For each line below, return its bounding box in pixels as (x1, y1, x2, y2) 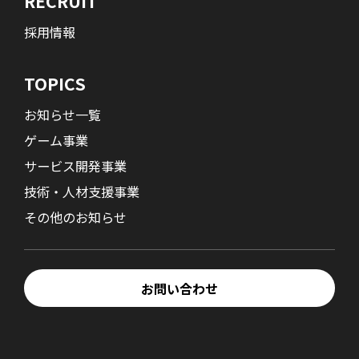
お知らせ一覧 (24, 105, 102, 125)
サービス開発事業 (24, 156, 127, 176)
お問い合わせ (140, 278, 218, 298)
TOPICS (24, 71, 87, 95)
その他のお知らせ (24, 208, 127, 228)
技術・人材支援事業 (24, 182, 140, 202)
